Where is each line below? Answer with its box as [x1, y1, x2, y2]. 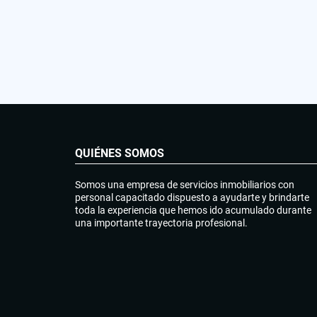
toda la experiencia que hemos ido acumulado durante [75, 204, 311, 216]
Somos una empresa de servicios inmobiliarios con [75, 178, 294, 190]
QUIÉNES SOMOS [75, 146, 164, 160]
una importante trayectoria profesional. [75, 217, 248, 229]
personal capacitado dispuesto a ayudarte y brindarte [75, 191, 309, 203]
